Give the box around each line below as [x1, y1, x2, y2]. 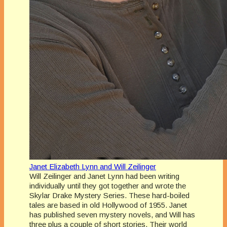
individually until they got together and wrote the [29, 181, 186, 190]
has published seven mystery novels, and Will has [29, 210, 195, 219]
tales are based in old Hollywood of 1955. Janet [29, 200, 187, 209]
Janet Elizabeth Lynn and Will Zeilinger [29, 162, 156, 171]
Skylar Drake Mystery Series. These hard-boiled [29, 191, 190, 200]
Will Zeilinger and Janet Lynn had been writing [29, 171, 179, 180]
